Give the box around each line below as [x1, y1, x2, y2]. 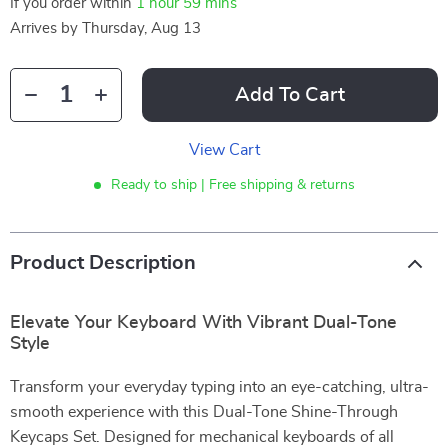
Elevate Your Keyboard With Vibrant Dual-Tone [10, 314, 397, 332]
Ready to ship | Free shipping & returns [110, 178, 355, 192]
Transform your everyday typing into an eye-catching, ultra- [10, 379, 429, 395]
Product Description [10, 253, 196, 273]
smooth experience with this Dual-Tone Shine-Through [10, 404, 398, 420]
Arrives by [10, 21, 82, 36]
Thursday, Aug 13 [82, 21, 201, 36]
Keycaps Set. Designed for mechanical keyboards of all [10, 429, 394, 445]
